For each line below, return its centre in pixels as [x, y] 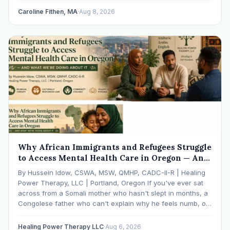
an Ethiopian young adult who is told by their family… [102, 213]
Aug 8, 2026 [97, 11]
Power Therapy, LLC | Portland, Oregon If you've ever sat [111, 183]
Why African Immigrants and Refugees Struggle [115, 147]
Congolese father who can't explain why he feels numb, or [113, 203]
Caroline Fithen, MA [48, 11]
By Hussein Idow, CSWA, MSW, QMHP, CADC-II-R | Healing [112, 172]
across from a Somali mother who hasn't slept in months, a [113, 193]
